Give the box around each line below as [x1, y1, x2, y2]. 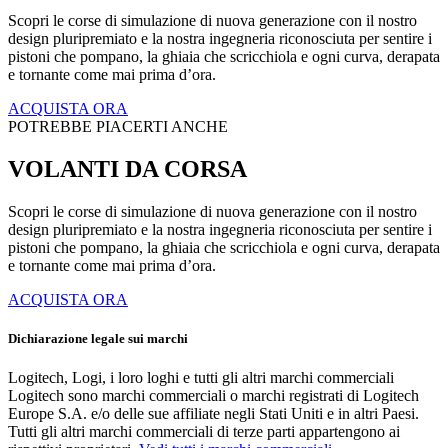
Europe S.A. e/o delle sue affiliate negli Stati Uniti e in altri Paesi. [8, 405, 419, 423]
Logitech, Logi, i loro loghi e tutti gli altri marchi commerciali [8, 369, 394, 387]
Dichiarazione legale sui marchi [8, 330, 188, 346]
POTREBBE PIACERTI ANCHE [8, 117, 228, 135]
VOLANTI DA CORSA [8, 155, 247, 182]
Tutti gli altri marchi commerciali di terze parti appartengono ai [8, 423, 400, 441]
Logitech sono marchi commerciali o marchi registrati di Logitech [8, 387, 419, 405]
